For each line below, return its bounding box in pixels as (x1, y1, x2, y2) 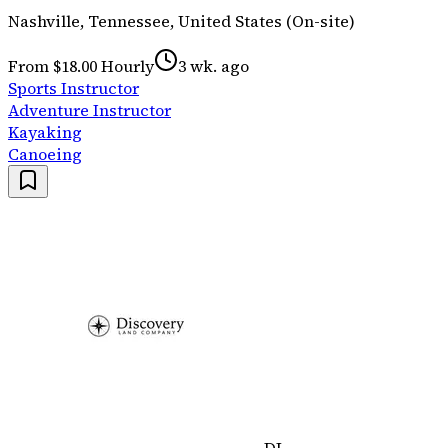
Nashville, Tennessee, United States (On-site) (8, 10, 355, 33)
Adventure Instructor (8, 99, 171, 122)
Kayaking (8, 121, 82, 144)
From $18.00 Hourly (8, 55, 154, 78)
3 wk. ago (178, 55, 249, 78)
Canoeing (8, 143, 82, 166)
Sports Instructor (8, 77, 139, 100)
